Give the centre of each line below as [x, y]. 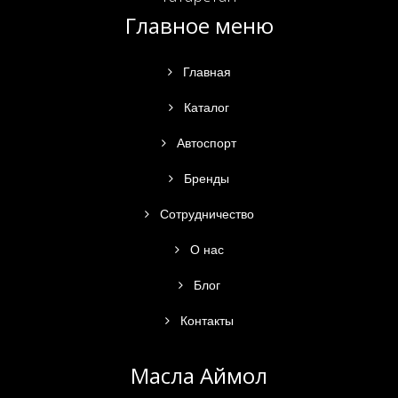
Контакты [205, 321]
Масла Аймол [199, 375]
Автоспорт [205, 143]
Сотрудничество [205, 214]
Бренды [205, 179]
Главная [205, 72]
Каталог [205, 107]
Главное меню [199, 25]
